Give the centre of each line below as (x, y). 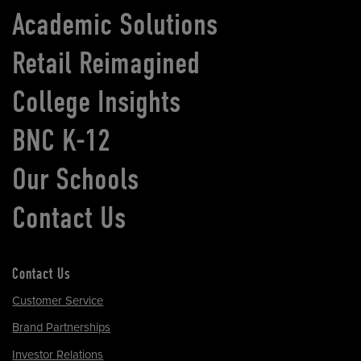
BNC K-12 (62, 141)
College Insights (97, 102)
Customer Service (58, 301)
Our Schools (76, 179)
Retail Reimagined (106, 63)
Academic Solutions (115, 25)
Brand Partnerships (62, 328)
